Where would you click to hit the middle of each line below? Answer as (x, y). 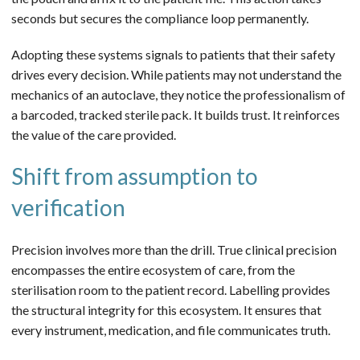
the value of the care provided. (94, 134)
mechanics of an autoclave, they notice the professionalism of (178, 94)
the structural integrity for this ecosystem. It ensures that (166, 309)
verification (68, 207)
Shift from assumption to (135, 176)
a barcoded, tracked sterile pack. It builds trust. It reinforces (176, 114)
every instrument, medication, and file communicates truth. (171, 329)
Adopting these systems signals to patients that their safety (173, 54)
